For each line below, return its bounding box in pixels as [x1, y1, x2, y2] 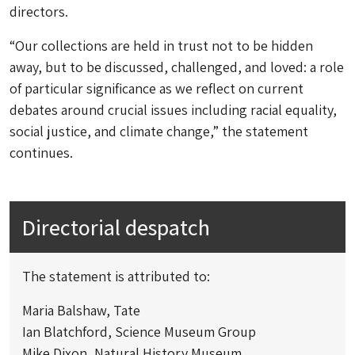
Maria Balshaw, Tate [22, 301, 140, 320]
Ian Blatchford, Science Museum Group [22, 323, 256, 342]
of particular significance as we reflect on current [10, 79, 303, 98]
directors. [10, 2, 68, 21]
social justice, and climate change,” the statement [10, 122, 308, 141]
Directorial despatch [22, 212, 210, 242]
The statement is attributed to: [22, 267, 210, 286]
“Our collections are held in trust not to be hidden [10, 36, 313, 55]
